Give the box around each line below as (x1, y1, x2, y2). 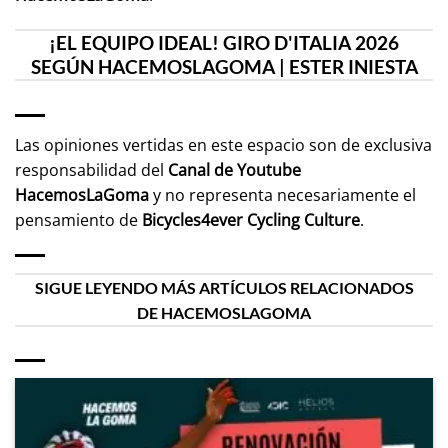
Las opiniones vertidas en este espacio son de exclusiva (15, 134, 432, 157)
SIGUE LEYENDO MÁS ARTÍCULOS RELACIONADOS (34, 278, 414, 298)
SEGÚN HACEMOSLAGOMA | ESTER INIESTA (30, 54, 418, 78)
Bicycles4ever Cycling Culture (142, 209, 360, 232)
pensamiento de (15, 209, 142, 232)
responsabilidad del (15, 159, 168, 182)
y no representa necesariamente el (149, 184, 416, 207)
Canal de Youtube (168, 159, 301, 182)
